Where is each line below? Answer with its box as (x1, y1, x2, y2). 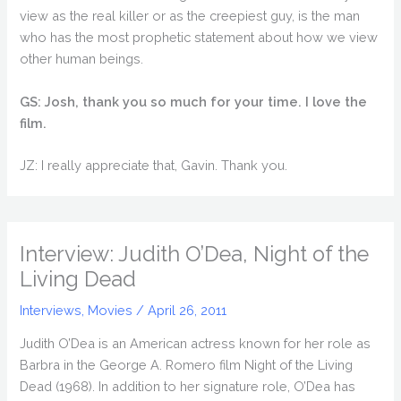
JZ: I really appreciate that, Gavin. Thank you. (20, 158, 288, 174)
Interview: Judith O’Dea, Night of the (20, 242, 370, 267)
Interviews (20, 303, 82, 318)
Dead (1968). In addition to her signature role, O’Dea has (20, 378, 356, 394)
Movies (88, 303, 133, 318)
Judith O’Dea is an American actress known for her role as (20, 335, 371, 351)
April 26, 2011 (148, 303, 227, 318)
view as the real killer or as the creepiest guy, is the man (20, 8, 361, 24)
